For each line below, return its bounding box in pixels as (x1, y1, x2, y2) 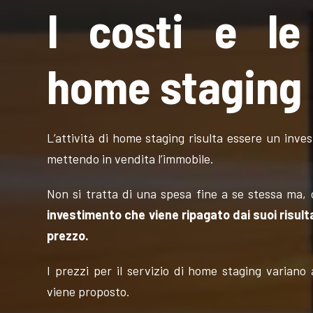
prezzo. (47, 228, 89, 244)
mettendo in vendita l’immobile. (47, 151, 214, 167)
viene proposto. (47, 284, 131, 300)
